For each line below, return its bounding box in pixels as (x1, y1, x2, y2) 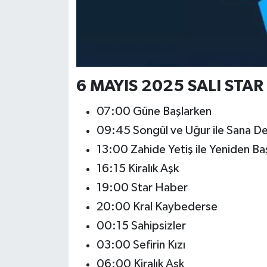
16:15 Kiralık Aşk (96, 162, 179, 175)
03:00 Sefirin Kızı (96, 238, 185, 251)
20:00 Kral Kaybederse (96, 200, 218, 213)
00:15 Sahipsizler (96, 219, 186, 232)
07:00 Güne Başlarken (96, 105, 212, 117)
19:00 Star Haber (96, 181, 188, 194)
